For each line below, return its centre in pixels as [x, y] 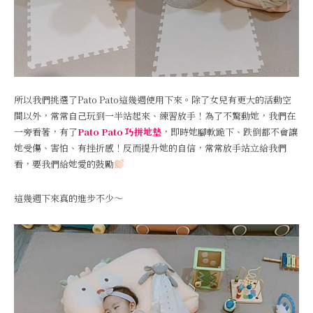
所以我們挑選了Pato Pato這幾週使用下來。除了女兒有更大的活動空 [153, 100]
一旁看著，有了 [46, 132]
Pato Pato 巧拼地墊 [119, 132]
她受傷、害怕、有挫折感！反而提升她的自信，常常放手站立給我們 [150, 148]
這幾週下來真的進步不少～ [68, 198]
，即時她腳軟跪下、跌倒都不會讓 [230, 132]
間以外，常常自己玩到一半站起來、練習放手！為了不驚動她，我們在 [155, 116]
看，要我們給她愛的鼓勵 [64, 164]
